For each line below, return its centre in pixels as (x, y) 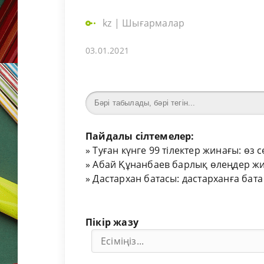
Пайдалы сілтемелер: (140, 136)
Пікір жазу (112, 222)
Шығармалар (154, 23)
